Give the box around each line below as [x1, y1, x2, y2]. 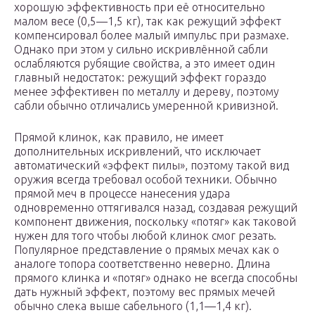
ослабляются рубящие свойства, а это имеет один [14, 57, 275, 70]
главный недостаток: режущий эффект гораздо [14, 71, 266, 84]
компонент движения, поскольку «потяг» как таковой [14, 215, 296, 229]
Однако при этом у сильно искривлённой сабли [14, 43, 268, 56]
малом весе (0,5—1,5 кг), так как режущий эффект [14, 15, 281, 28]
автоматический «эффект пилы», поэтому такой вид [14, 159, 289, 172]
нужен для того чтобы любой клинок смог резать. [14, 229, 276, 243]
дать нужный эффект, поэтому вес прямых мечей [14, 285, 275, 299]
